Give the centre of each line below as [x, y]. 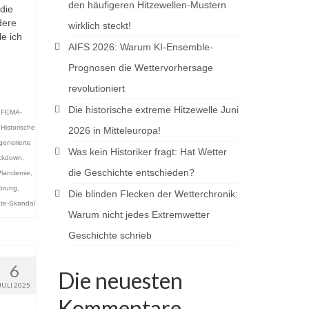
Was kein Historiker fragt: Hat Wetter [147, 152]
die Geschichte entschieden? [131, 172]
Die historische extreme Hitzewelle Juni [153, 110]
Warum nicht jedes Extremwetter [139, 215]
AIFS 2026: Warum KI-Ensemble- [140, 47]
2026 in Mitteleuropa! [114, 130]
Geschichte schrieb [110, 235]
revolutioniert [96, 88]
